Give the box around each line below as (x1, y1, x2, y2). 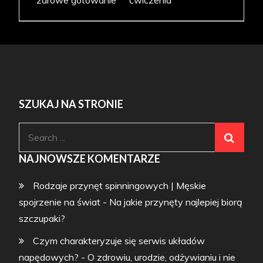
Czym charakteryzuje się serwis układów (33, 235, 205, 247)
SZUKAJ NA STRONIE (19, 97, 124, 111)
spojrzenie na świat (19, 196, 101, 208)
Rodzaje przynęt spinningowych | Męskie (33, 180, 207, 192)
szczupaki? (19, 213, 66, 225)
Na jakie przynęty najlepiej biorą (109, 196, 243, 208)
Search (18, 124, 48, 137)
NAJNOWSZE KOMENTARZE (19, 152, 161, 166)
